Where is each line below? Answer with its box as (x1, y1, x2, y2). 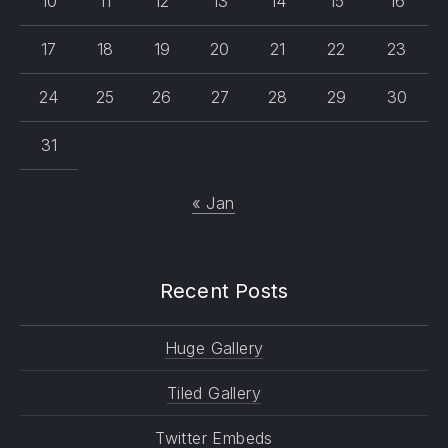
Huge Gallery (164, 338, 264, 358)
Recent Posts (159, 278, 289, 303)
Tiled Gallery (166, 383, 262, 403)
